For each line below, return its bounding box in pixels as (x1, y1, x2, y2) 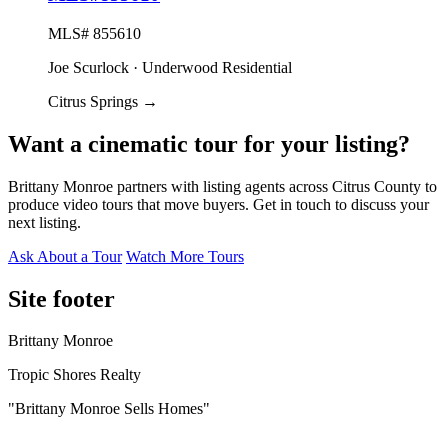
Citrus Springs (48, 92, 142, 110)
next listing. (8, 213, 81, 231)
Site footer (8, 285, 115, 312)
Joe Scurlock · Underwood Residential (48, 58, 292, 76)
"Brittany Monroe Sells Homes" (8, 400, 210, 418)
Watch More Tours (126, 247, 244, 265)
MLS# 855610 (48, 24, 141, 42)
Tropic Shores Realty (8, 366, 141, 384)
